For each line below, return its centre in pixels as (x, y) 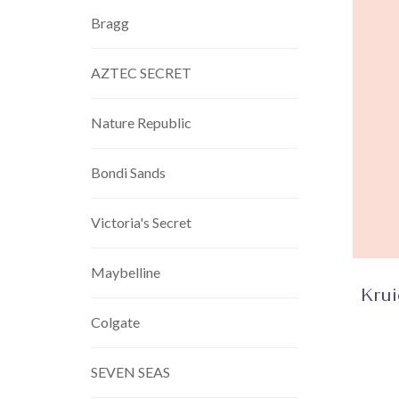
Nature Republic (141, 122)
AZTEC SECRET (141, 73)
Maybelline (126, 272)
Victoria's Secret (141, 222)
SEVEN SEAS (130, 372)
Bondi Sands (128, 172)
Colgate (115, 322)
